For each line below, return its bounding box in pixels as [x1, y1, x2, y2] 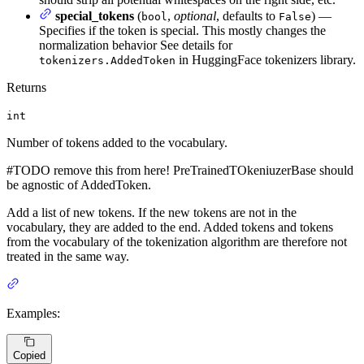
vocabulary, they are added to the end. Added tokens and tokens [6, 219, 333, 234]
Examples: [6, 305, 60, 320]
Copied [13, 349, 45, 362]
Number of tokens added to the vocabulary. [6, 135, 227, 149]
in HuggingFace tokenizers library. [175, 52, 356, 67]
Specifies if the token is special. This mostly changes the [39, 23, 326, 37]
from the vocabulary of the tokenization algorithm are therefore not [6, 234, 347, 249]
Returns [6, 80, 46, 94]
